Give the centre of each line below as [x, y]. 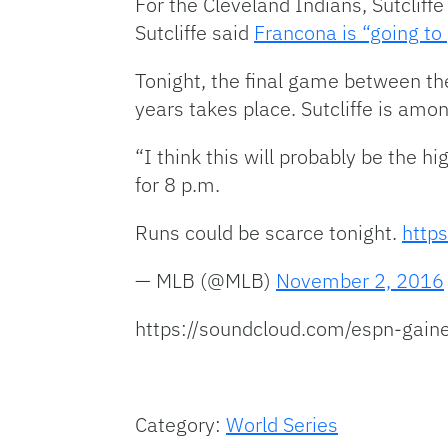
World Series [282, 425]
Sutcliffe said [194, 33]
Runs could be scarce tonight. [268, 233]
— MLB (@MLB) [205, 281]
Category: [180, 425]
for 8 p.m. [177, 185]
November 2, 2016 [360, 281]
